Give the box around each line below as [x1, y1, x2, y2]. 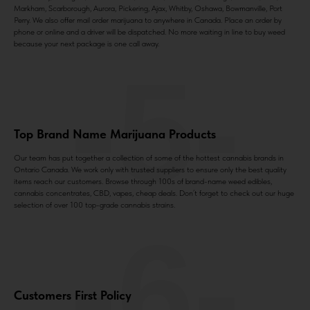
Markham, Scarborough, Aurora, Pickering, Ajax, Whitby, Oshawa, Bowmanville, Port [14, 3, 282, 14]
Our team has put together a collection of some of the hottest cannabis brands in [14, 153, 284, 163]
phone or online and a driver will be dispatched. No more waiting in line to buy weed [14, 27, 285, 37]
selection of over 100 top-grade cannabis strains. [14, 200, 175, 210]
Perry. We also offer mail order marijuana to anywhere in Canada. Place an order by [14, 15, 282, 26]
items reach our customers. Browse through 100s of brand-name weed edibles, [14, 176, 272, 187]
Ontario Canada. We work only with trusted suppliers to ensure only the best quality [14, 165, 286, 175]
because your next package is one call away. [14, 39, 159, 49]
